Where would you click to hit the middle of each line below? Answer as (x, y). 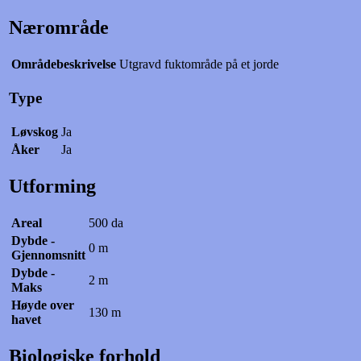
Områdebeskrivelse (64, 64)
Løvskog (35, 131)
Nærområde (59, 28)
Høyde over (43, 305)
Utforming (52, 186)
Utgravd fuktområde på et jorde (199, 64)
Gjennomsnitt (48, 255)
